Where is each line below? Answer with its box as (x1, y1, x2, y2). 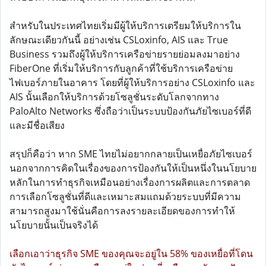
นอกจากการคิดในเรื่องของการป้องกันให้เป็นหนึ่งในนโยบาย (9, 161, 256, 175)
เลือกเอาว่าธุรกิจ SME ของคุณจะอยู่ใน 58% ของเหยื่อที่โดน (9, 247, 253, 260)
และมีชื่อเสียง (9, 119, 65, 132)
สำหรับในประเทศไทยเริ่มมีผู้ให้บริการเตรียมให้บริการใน (9, 19, 241, 32)
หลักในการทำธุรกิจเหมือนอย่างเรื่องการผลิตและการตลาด (9, 176, 250, 189)
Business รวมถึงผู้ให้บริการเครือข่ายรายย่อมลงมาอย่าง (9, 47, 240, 61)
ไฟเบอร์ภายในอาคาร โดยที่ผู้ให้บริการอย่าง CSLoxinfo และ (9, 76, 255, 89)
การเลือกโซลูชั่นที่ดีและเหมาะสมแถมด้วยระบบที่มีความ (9, 190, 241, 203)
